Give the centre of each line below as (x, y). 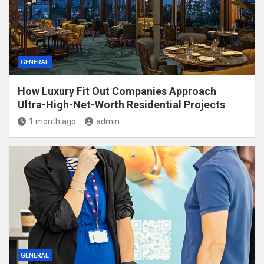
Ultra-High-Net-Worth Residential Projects (121, 105)
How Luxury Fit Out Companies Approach (117, 91)
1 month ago (52, 121)
